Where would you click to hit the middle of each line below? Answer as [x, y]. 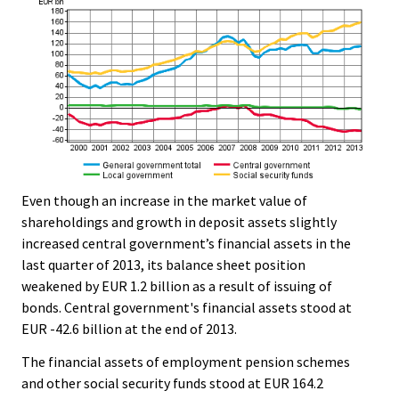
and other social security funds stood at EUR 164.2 [172, 383]
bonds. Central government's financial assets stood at [187, 308]
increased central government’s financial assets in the [186, 244]
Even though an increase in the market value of [164, 201]
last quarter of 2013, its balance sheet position [163, 265]
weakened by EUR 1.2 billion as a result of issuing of [177, 286]
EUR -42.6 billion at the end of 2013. [129, 329]
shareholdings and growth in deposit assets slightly [179, 222]
